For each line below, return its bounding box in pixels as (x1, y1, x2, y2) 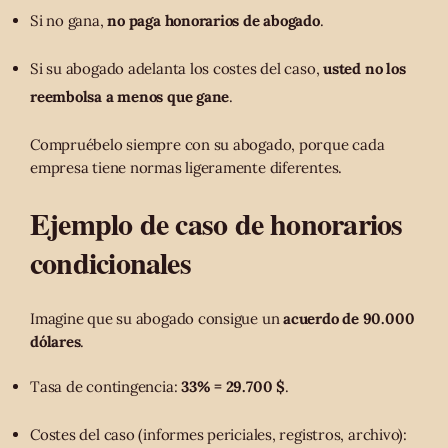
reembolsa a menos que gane (30, 86, 230, 106)
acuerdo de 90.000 (283, 309, 415, 329)
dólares (30, 332, 81, 352)
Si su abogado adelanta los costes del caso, (30, 58, 324, 78)
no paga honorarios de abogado (107, 10, 320, 30)
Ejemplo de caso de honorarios (30, 201, 403, 246)
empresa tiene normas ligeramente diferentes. (30, 158, 343, 178)
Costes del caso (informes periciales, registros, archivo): (30, 425, 407, 445)
